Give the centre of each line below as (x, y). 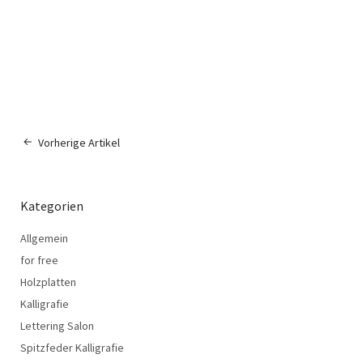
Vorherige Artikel (79, 143)
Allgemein (44, 239)
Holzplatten (48, 282)
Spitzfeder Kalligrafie (72, 348)
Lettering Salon (57, 326)
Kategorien (52, 206)
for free (39, 261)
